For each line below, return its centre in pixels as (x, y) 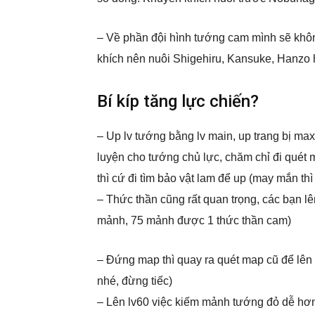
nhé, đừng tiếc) (135, 281)
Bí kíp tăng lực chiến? (178, 101)
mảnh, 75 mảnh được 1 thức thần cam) (194, 220)
